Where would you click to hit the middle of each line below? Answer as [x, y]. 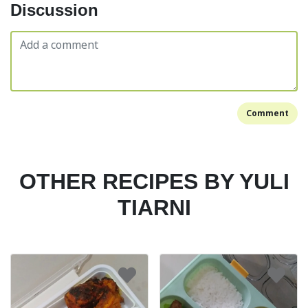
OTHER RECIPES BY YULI [154, 181]
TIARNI [154, 208]
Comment [267, 113]
